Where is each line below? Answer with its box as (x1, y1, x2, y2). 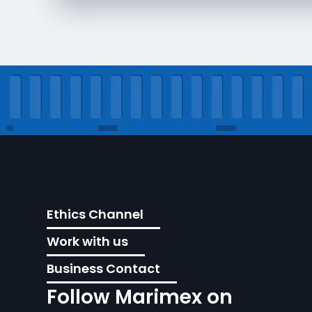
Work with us (47, 233, 129, 250)
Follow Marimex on (47, 283, 233, 311)
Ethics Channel (47, 205, 144, 223)
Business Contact (47, 260, 161, 277)
